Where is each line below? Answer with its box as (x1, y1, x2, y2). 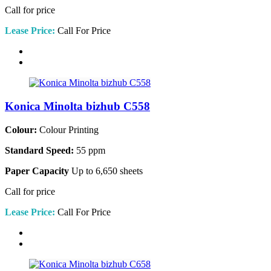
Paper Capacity (5, 165, 69, 176)
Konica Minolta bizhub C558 (5, 100, 150, 113)
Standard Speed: (5, 145, 74, 155)
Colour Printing (37, 124, 99, 135)
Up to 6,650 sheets (69, 165, 143, 176)
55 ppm (74, 145, 105, 155)
